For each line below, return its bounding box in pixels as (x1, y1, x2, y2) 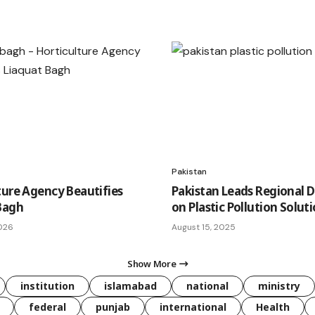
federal (29, 300, 66, 314)
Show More (127, 257, 176, 270)
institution (20, 279, 75, 292)
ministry (258, 279, 300, 292)
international (160, 300, 226, 314)
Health (256, 300, 290, 314)
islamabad (104, 279, 157, 292)
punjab (96, 300, 130, 314)
